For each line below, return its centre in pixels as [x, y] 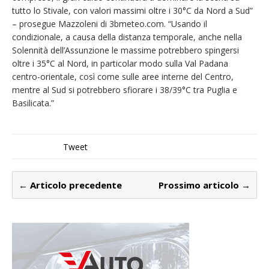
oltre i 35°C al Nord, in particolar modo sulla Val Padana [120, 64]
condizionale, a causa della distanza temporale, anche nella [127, 37]
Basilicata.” [33, 103]
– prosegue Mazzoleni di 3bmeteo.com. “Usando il [110, 24]
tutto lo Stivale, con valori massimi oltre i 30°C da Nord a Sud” [132, 11]
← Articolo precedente [70, 185]
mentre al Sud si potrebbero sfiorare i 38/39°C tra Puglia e [125, 90]
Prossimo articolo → [204, 185]
